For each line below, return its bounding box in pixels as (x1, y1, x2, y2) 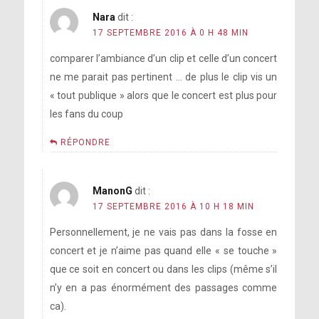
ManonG (92, 185, 132, 197)
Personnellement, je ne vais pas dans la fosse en (49, 226, 278, 238)
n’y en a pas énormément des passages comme (49, 282, 278, 293)
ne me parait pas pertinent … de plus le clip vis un (49, 71, 278, 83)
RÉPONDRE (60, 137, 110, 147)
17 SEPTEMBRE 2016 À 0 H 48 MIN (92, 28, 249, 38)
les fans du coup (49, 108, 123, 120)
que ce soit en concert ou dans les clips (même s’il (49, 263, 278, 275)
